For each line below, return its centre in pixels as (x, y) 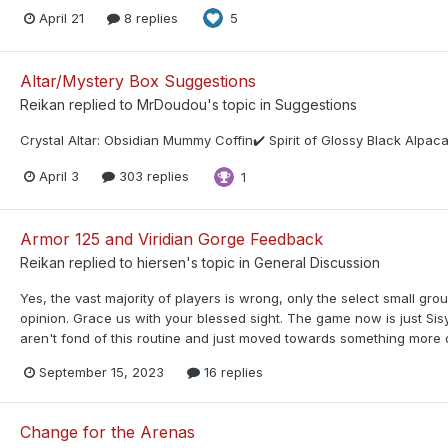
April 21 (61, 17)
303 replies (152, 176)
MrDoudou (172, 104)
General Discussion (317, 262)
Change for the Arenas (107, 431)
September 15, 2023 (101, 371)
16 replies (231, 371)
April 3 (59, 176)
